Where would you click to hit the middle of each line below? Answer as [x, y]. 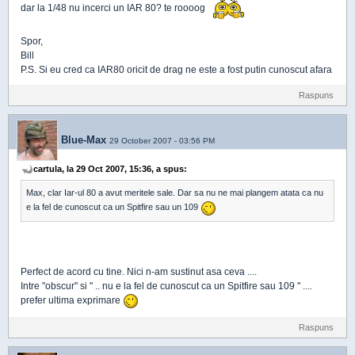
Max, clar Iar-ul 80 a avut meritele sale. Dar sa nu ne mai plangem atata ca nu [175, 193]
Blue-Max [84, 139]
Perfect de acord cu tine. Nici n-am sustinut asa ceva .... [139, 271]
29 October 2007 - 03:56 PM [162, 140]
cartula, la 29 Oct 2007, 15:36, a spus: [110, 169]
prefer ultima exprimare [72, 300]
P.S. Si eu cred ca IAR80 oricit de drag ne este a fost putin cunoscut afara [176, 70]
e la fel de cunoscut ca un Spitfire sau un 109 [113, 207]
